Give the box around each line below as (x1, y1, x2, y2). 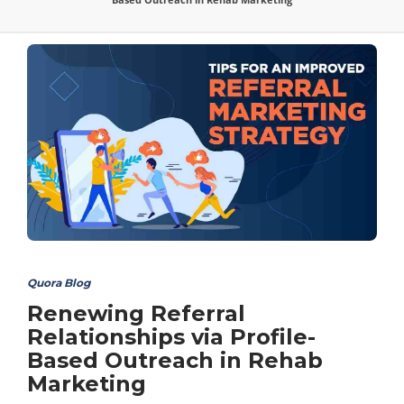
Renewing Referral (27, 300, 245, 327)
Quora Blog (27, 276, 90, 290)
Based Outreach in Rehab (27, 347, 323, 374)
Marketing (27, 371, 146, 398)
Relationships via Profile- (27, 324, 316, 351)
